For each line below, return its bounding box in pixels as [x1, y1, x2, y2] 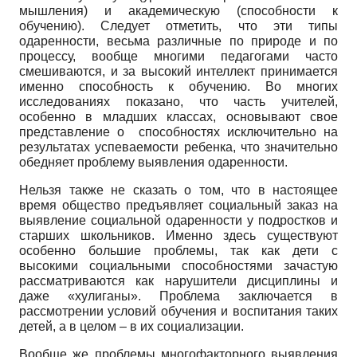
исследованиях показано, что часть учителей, [19, 94, 338, 108]
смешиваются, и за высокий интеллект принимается [19, 64, 338, 78]
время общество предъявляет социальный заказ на [19, 198, 338, 212]
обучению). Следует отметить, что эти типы [19, 18, 338, 33]
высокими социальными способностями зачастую [19, 258, 338, 273]
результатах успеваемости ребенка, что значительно [19, 139, 338, 154]
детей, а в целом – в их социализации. [19, 319, 244, 333]
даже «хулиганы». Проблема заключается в [19, 288, 338, 303]
